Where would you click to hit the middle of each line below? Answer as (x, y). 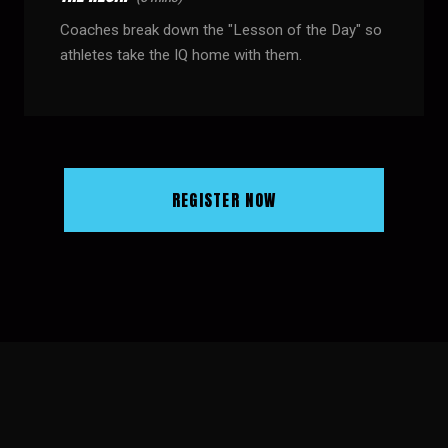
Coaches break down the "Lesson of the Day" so (221, 30)
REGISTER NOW (224, 200)
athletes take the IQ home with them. (181, 55)
